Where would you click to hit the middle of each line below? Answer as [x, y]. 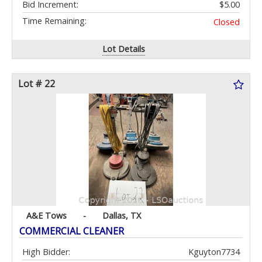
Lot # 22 [37, 84]
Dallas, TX [122, 216]
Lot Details [124, 49]
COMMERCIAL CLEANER [72, 231]
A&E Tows [46, 216]
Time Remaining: [54, 21]
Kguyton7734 [214, 252]
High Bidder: [46, 252]
